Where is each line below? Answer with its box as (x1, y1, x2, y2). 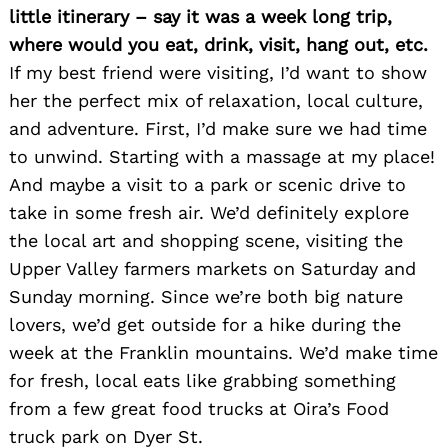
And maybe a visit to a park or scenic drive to (9, 173, 406, 195)
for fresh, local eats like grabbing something (9, 369, 396, 391)
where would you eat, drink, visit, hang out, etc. (9, 33, 428, 55)
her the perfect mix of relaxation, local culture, (9, 89, 423, 111)
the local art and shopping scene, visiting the (9, 229, 403, 251)
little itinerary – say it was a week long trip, (9, 5, 392, 27)
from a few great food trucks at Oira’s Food (9, 397, 389, 419)
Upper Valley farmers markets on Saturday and (9, 257, 416, 279)
